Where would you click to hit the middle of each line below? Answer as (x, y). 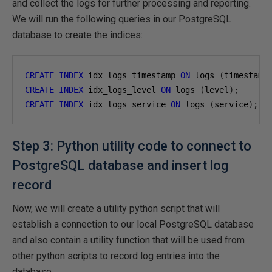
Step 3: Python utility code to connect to (132, 146)
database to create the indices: (77, 35)
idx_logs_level (122, 90)
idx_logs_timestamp (132, 75)
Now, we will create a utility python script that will (116, 209)
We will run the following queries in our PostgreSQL (122, 19)
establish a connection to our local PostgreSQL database (133, 224)
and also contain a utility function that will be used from (128, 240)
